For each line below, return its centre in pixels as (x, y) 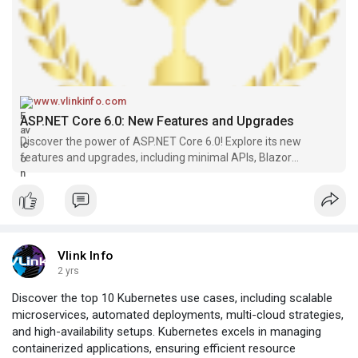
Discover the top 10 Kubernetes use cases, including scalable (172, 298)
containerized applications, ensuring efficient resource (154, 349)
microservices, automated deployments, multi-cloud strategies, (178, 315)
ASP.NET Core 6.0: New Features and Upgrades (157, 121)
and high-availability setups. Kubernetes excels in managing (167, 332)
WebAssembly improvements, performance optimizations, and (179, 174)
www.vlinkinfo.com (80, 101)
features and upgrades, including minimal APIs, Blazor (156, 158)
